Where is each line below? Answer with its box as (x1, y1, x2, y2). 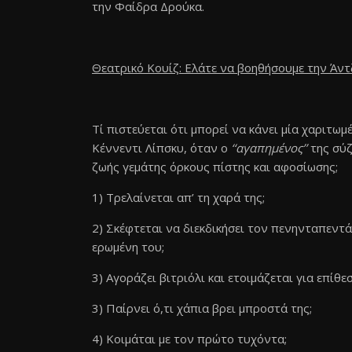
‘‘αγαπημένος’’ (231, 140, 307, 156)
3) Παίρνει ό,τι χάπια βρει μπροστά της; (92, 300, 312, 316)
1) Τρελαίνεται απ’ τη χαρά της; (92, 189, 265, 205)
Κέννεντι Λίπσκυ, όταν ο (92, 140, 231, 156)
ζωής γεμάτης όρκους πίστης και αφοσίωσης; (92, 159, 338, 174)
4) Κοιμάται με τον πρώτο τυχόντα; (92, 331, 287, 346)
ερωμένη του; (92, 239, 164, 255)
